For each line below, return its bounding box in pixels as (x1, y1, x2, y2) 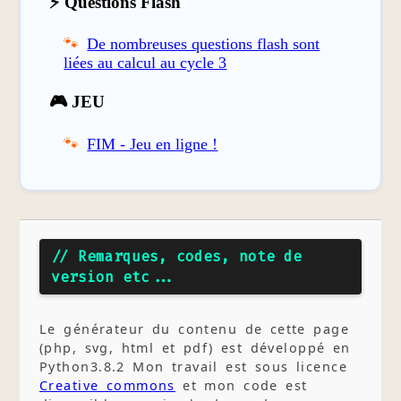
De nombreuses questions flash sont (87, 35, 320, 54)
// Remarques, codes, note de (50, 247, 302, 267)
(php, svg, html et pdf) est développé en (38, 338, 351, 356)
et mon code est (175, 376, 308, 394)
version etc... (50, 268, 176, 287)
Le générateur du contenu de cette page (38, 320, 349, 337)
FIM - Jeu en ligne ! (87, 134, 218, 153)
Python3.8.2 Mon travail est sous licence (38, 357, 347, 375)
